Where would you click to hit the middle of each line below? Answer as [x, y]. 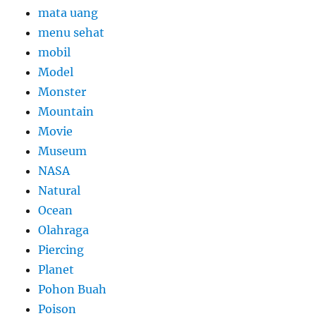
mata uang [68, 13]
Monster [62, 92]
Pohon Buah [73, 289]
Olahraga [64, 230]
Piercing [61, 250]
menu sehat [72, 32]
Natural [60, 190]
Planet [56, 269]
